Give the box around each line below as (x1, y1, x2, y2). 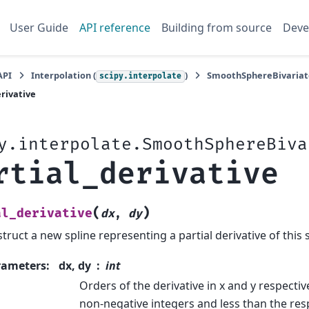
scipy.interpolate (99, 72, 181, 81)
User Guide (9, 19, 68, 35)
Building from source (161, 19, 272, 35)
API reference (79, 19, 150, 35)
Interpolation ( (31, 69, 96, 81)
